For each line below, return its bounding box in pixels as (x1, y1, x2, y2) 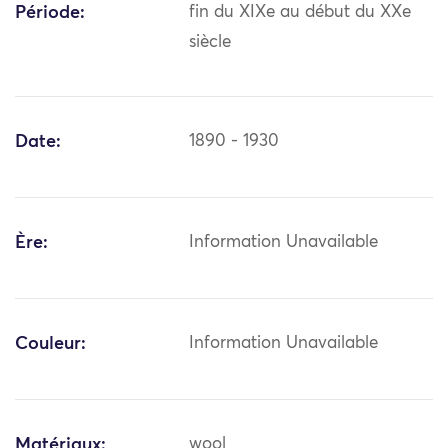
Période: (15, 4, 85, 23)
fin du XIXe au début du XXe (189, 4, 412, 22)
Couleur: (15, 335, 86, 354)
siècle (189, 34, 232, 52)
